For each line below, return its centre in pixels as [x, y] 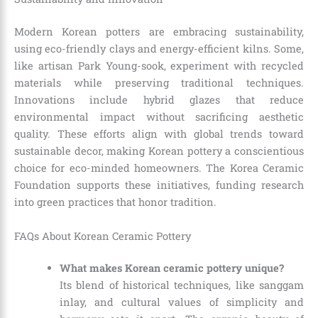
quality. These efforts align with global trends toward [159, 134]
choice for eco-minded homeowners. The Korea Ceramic [159, 168]
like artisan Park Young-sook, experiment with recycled [159, 66]
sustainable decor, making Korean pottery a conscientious [159, 151]
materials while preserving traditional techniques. [159, 83]
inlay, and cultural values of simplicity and [181, 302]
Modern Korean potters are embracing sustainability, [159, 32]
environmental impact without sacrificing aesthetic [159, 117]
